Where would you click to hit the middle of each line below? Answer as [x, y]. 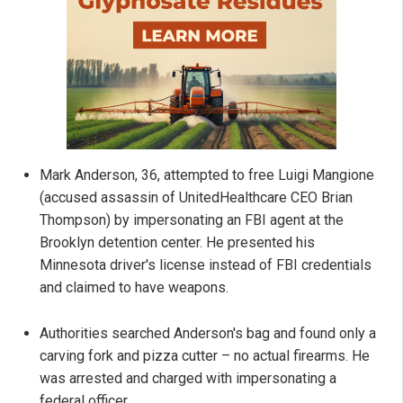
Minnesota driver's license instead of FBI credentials [206, 265]
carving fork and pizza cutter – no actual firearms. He [205, 356]
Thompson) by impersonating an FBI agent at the [192, 220]
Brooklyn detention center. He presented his [177, 243]
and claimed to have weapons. [134, 288]
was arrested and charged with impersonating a [188, 379]
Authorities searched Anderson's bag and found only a [208, 334]
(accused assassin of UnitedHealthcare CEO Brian [196, 198]
